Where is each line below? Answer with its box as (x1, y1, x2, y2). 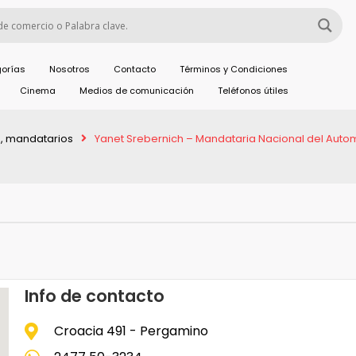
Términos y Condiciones (180, 63, 288, 75)
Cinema (19, 84, 56, 97)
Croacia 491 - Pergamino (53, 322, 208, 340)
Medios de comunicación (79, 84, 194, 97)
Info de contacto (25, 284, 165, 308)
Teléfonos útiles (217, 84, 288, 97)
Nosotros (49, 63, 91, 75)
